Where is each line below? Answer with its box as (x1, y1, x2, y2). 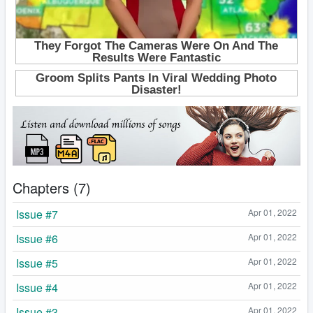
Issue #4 (16, 279, 58, 296)
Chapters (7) (13, 177, 91, 198)
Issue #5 (16, 255, 58, 272)
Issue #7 (16, 206, 58, 223)
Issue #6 (16, 231, 58, 247)
